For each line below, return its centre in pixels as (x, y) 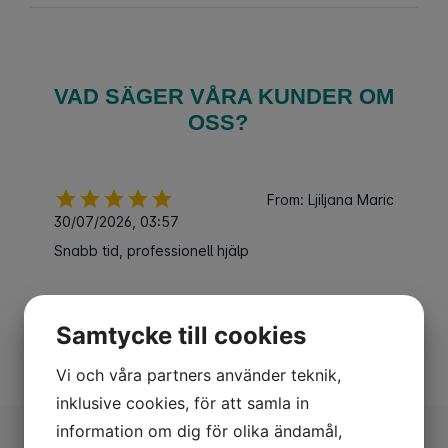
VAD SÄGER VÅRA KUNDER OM (224, 96)
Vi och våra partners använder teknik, (198, 374)
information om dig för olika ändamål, (199, 430)
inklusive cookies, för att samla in (182, 402)
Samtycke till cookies (181, 335)
